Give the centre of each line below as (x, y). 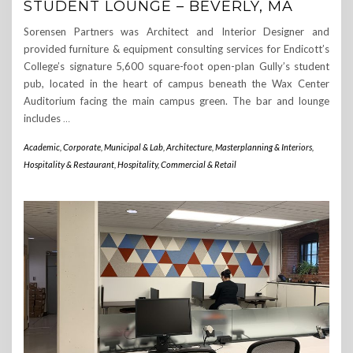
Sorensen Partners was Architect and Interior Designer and (176, 31)
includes (43, 118)
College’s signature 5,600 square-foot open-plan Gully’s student (176, 66)
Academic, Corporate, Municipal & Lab (93, 147)
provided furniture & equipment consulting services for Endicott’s (176, 48)
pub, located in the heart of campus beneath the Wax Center (176, 83)
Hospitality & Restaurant (69, 164)
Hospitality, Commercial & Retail (177, 164)
